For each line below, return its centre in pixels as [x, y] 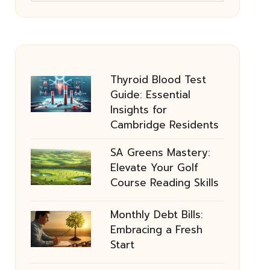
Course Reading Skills [164, 183]
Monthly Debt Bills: [156, 215]
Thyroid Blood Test [158, 80]
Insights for [138, 110]
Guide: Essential [150, 95]
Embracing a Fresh [156, 230]
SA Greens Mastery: [160, 152]
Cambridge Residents [164, 125]
